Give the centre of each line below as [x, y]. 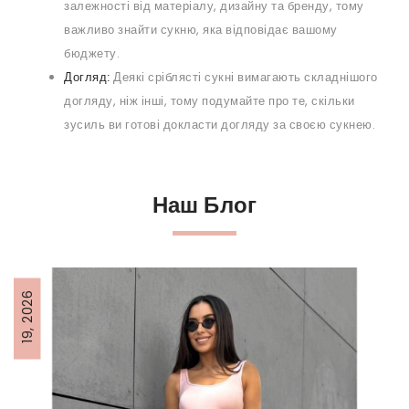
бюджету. [92, 54]
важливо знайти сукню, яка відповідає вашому [201, 30]
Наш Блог [204, 205]
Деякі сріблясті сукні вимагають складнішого [244, 78]
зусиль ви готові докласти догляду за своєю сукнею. [220, 125]
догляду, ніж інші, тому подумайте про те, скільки [210, 101]
